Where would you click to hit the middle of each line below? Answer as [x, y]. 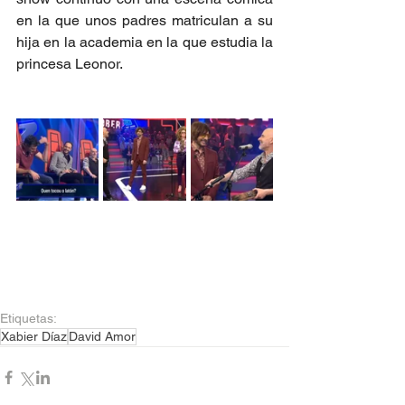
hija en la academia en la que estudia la [145, 42]
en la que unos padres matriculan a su [145, 20]
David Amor [102, 336]
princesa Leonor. [70, 64]
